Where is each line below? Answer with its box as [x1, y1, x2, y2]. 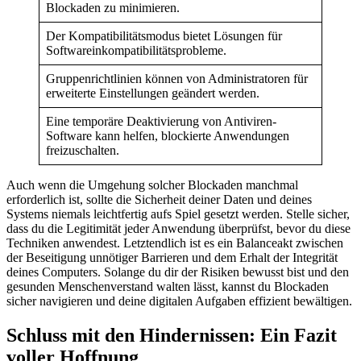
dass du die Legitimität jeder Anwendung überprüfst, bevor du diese [6, 221, 351, 235]
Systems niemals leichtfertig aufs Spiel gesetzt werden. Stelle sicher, [6, 206, 350, 221]
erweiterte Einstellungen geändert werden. [46, 85, 259, 100]
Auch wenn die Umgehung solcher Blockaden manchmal [6, 177, 298, 192]
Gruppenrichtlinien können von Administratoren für [46, 71, 308, 85]
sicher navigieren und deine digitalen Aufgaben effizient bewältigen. [6, 293, 352, 308]
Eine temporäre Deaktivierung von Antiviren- [46, 114, 276, 128]
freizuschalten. [46, 143, 119, 157]
